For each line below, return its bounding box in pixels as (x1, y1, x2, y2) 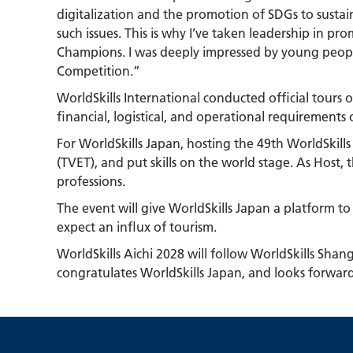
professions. (57, 172, 125, 189)
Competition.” (57, 61, 140, 79)
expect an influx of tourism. (57, 217, 217, 235)
